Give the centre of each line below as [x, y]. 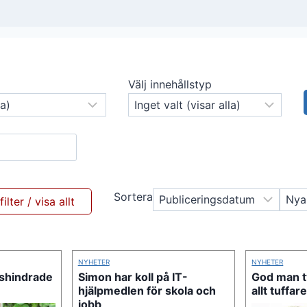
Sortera [133, 196]
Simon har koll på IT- [133, 277]
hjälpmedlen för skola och [147, 291]
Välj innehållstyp [170, 85]
